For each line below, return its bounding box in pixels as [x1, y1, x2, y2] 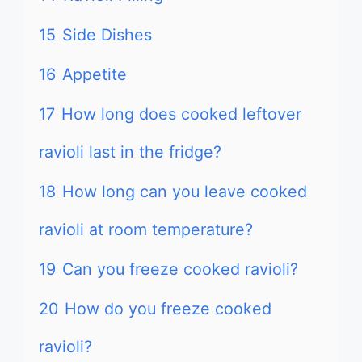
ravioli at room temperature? [39, 220, 253, 239]
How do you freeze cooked [65, 299, 271, 318]
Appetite [62, 65, 127, 84]
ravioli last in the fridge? [39, 142, 221, 162]
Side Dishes [62, 25, 152, 44]
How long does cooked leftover [61, 104, 301, 124]
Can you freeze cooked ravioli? [62, 259, 298, 279]
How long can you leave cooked [62, 182, 307, 201]
